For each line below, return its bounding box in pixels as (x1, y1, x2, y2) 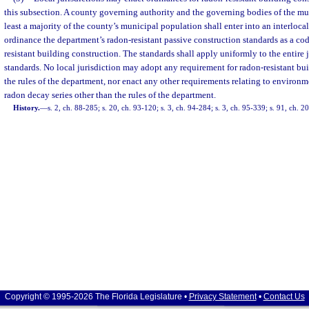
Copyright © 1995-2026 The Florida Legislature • (4, 292, 189, 301)
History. (13, 103, 41, 112)
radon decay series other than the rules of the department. (4, 90, 216, 100)
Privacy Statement (188, 292, 257, 301)
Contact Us (263, 292, 305, 301)
